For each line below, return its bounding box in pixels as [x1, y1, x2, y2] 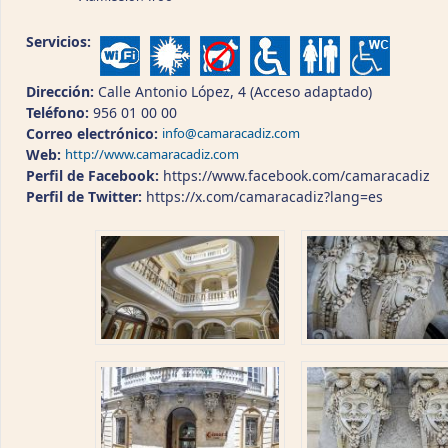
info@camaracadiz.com [162, 124, 300, 142]
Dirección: [26, 82, 98, 101]
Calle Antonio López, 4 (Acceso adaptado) [98, 82, 372, 101]
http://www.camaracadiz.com [65, 145, 239, 163]
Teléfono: [26, 103, 93, 122]
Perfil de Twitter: [26, 187, 146, 206]
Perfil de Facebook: [26, 166, 163, 185]
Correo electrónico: [26, 124, 162, 143]
